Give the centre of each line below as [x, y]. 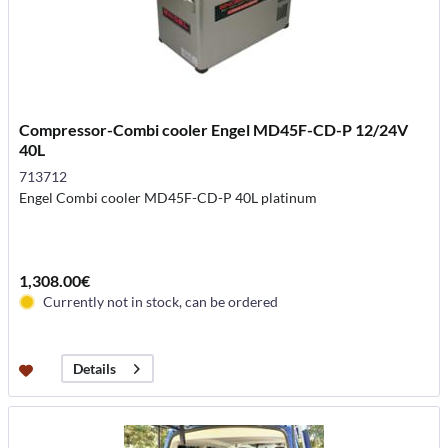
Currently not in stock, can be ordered [161, 301]
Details [95, 369]
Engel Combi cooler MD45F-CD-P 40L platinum [168, 197]
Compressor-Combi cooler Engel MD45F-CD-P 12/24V [214, 129]
